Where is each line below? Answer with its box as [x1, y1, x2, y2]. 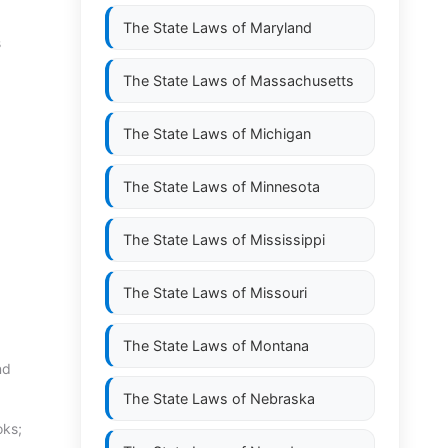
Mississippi [250, 231, 325, 248]
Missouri [250, 284, 307, 301]
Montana [250, 337, 309, 354]
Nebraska [250, 390, 315, 407]
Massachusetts [250, 72, 354, 89]
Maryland [250, 19, 312, 36]
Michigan [250, 125, 311, 142]
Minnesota [250, 178, 320, 195]
